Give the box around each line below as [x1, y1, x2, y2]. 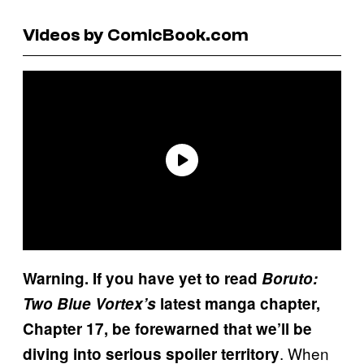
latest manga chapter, [156, 292, 320, 314]
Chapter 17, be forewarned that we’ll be [23, 317, 312, 340]
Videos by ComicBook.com [23, 24, 249, 45]
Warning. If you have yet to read [23, 266, 262, 289]
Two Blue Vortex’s [23, 292, 156, 314]
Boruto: [262, 266, 318, 289]
